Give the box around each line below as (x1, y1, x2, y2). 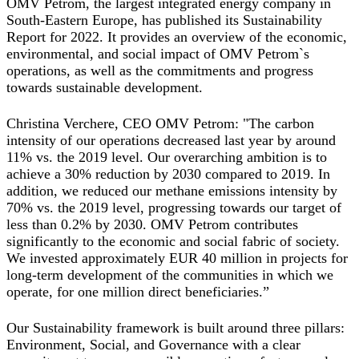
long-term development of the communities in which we (6, 267, 333, 284)
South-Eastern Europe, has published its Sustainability (6, 12, 322, 29)
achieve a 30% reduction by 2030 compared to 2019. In (6, 166, 330, 183)
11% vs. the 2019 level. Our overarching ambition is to (6, 149, 327, 166)
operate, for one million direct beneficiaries (6, 284, 259, 301)
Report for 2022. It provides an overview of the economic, (6, 29, 347, 46)
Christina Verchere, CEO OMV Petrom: (6, 115, 239, 132)
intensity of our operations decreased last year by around (6, 132, 336, 149)
